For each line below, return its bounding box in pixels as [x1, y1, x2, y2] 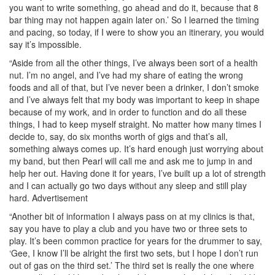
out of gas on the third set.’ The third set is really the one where [9, 258, 254, 271]
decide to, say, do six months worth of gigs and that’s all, [9, 130, 228, 142]
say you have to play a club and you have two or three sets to [9, 222, 247, 234]
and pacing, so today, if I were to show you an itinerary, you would [9, 25, 264, 38]
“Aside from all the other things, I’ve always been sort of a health [9, 56, 258, 69]
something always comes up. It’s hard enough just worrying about [9, 142, 263, 155]
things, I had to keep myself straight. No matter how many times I [9, 117, 261, 130]
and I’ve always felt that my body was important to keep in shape [9, 93, 260, 106]
